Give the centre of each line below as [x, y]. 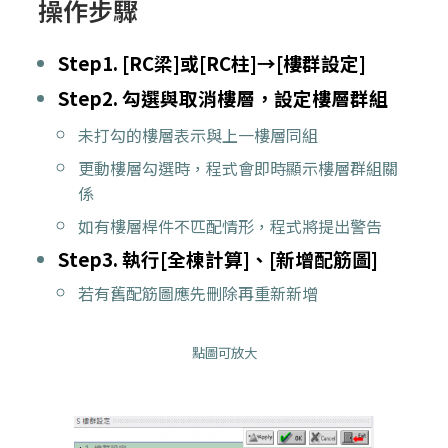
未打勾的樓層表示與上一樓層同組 [198, 134]
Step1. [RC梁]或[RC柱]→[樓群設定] [212, 63]
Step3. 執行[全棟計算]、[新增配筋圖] [222, 258]
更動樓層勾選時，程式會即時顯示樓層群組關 [238, 167]
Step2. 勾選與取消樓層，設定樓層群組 [227, 98]
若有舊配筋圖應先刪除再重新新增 [198, 292]
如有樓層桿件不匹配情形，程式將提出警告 [230, 225]
